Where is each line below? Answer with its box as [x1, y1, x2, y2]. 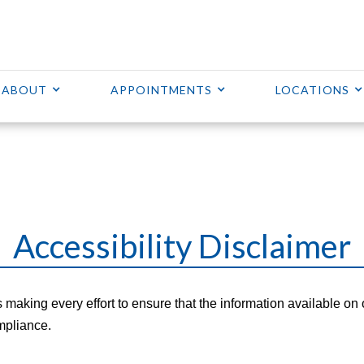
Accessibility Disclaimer [13, 227, 351, 266]
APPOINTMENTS [110, 83, 212, 97]
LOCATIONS [275, 83, 349, 97]
